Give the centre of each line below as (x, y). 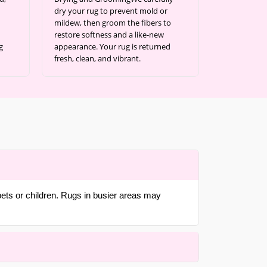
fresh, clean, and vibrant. (97, 58)
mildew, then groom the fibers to (113, 23)
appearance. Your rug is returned (112, 46)
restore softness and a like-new (109, 35)
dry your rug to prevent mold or (111, 11)
